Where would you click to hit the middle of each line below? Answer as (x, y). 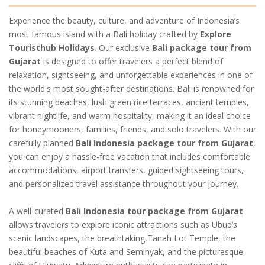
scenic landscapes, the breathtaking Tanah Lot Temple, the (122, 238)
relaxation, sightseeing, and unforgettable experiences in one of (131, 75)
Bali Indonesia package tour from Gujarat (164, 143)
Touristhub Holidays (52, 47)
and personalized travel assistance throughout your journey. (124, 183)
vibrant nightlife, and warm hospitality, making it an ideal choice (130, 115)
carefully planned (42, 143)
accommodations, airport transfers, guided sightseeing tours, (126, 170)
